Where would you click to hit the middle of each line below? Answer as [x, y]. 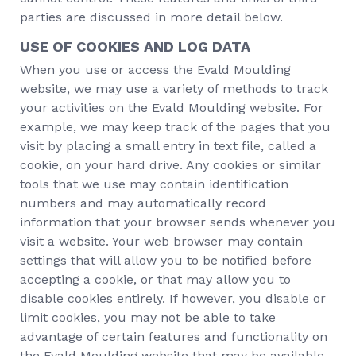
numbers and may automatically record [143, 203]
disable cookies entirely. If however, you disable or [173, 298]
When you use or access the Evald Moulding [155, 70]
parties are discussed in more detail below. [151, 17]
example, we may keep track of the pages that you [175, 127]
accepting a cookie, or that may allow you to [155, 279]
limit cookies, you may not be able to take [148, 317]
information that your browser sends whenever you [178, 222]
